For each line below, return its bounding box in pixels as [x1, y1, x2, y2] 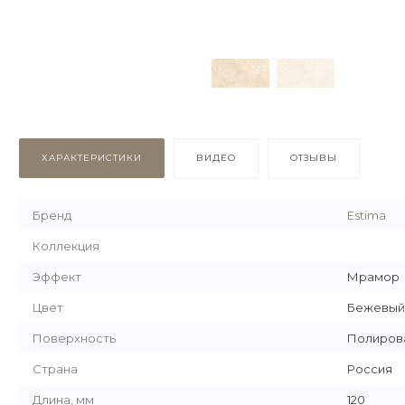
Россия [347, 361, 392, 376]
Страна [33, 361, 78, 376]
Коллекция [33, 238, 99, 253]
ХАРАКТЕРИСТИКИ [42, 151, 142, 164]
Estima [347, 207, 386, 222]
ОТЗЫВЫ [290, 151, 337, 164]
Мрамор [347, 268, 400, 284]
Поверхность [33, 330, 116, 345]
